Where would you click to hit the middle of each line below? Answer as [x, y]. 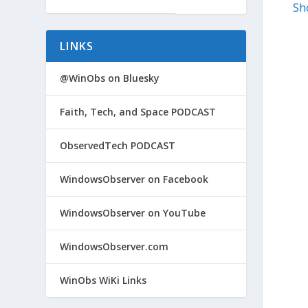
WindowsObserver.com [114, 246]
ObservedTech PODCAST [118, 145]
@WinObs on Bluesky [110, 78]
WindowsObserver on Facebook [134, 179]
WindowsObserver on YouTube [133, 212]
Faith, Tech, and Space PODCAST [138, 111]
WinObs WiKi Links [103, 280]
